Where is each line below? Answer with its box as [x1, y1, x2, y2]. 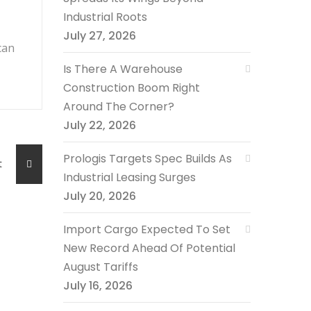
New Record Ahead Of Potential [63, 240, 235, 256]
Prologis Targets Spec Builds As [63, 151, 232, 167]
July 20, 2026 [63, 188, 136, 204]
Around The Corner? [63, 99, 174, 115]
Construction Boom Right [63, 80, 200, 96]
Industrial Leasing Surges [63, 169, 196, 185]
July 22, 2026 [63, 117, 136, 133]
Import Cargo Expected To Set [63, 221, 230, 237]
